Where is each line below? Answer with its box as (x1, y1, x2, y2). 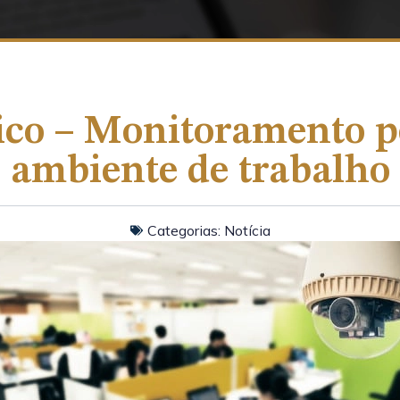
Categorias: (146, 221, 221, 239)
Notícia (223, 221, 271, 239)
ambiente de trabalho (10, 152, 390, 192)
